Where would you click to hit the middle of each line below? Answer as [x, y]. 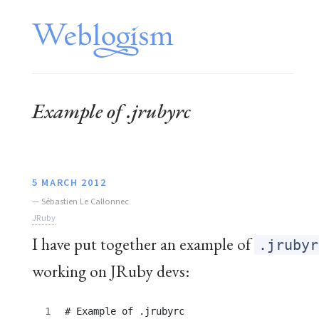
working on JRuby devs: [111, 271]
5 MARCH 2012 [69, 183]
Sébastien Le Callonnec [85, 201]
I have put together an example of [143, 244]
